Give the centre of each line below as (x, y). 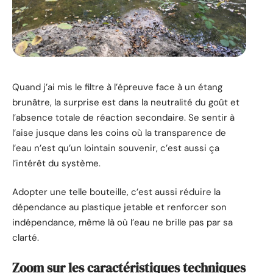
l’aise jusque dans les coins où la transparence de (119, 133)
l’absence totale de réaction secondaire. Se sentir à (123, 117)
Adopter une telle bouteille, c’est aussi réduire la (116, 192)
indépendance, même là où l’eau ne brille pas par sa (122, 223)
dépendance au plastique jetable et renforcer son (119, 207)
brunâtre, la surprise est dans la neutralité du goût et (126, 102)
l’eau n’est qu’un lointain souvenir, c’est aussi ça (116, 148)
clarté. (26, 238)
